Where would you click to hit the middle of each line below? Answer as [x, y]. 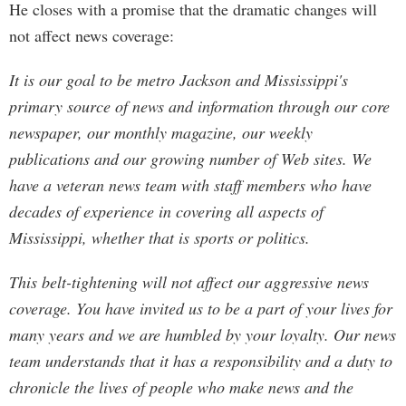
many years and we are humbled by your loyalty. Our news [203, 334]
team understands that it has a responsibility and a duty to [201, 361]
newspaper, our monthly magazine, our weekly [161, 132]
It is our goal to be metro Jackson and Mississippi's [179, 80]
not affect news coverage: [92, 35]
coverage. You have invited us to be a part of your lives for [201, 308]
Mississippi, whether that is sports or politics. [159, 237]
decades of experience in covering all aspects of [166, 211]
